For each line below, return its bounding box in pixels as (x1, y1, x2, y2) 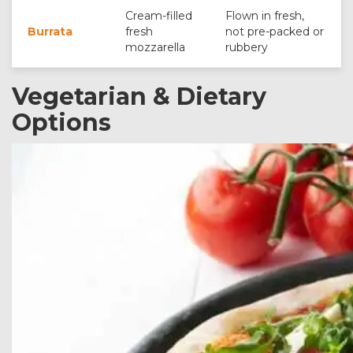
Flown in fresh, (225, 9, 304, 23)
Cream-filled (125, 9, 192, 23)
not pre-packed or (225, 24, 324, 39)
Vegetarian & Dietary (12, 82, 266, 111)
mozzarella (125, 40, 185, 54)
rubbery (225, 40, 268, 54)
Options (12, 108, 111, 137)
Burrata (28, 24, 72, 39)
